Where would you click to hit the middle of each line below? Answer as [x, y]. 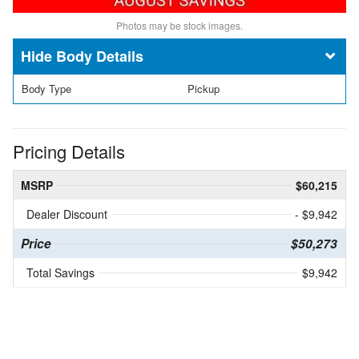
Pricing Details [69, 151]
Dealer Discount [67, 214]
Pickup [204, 88]
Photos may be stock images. [179, 25]
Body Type [46, 88]
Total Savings [61, 273]
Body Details [100, 56]
